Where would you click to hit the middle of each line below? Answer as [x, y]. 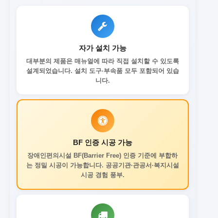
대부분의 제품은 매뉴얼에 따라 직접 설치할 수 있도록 [102, 61]
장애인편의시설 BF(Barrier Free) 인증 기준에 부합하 [103, 155]
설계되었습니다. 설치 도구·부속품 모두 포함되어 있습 [102, 71]
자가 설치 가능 [102, 48]
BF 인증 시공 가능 [102, 142]
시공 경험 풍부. [102, 175]
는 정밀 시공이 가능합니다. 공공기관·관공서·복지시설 [102, 165]
